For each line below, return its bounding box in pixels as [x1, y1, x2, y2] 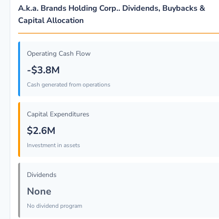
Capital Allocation [18, 15, 84, 26]
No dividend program [27, 202, 82, 210]
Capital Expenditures [27, 109, 89, 119]
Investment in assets [27, 141, 80, 149]
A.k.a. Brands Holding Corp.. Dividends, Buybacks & [18, 3, 205, 14]
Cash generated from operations [27, 81, 110, 88]
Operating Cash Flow [27, 49, 90, 58]
